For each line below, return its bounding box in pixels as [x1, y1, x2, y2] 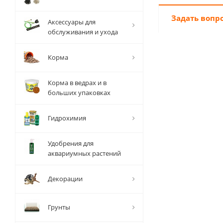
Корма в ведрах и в [48, 78, 107, 87]
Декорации [48, 174, 83, 183]
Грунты [48, 203, 70, 212]
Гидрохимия [48, 113, 86, 122]
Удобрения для [48, 139, 94, 148]
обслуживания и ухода [48, 27, 118, 36]
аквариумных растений [48, 149, 121, 158]
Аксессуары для [48, 17, 96, 26]
